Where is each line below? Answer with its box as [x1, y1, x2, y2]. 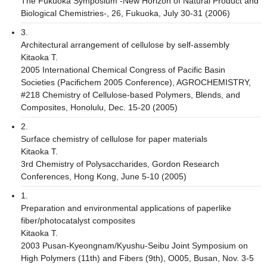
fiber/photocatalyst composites [21, 215, 135, 225]
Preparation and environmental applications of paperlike [21, 203, 231, 213]
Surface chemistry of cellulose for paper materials [21, 133, 207, 144]
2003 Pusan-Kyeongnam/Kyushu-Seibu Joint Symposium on [21, 240, 248, 250]
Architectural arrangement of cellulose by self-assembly [21, 39, 229, 49]
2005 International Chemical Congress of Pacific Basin [21, 64, 225, 74]
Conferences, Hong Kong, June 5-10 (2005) [21, 171, 187, 181]
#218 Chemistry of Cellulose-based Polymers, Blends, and [21, 89, 240, 100]
